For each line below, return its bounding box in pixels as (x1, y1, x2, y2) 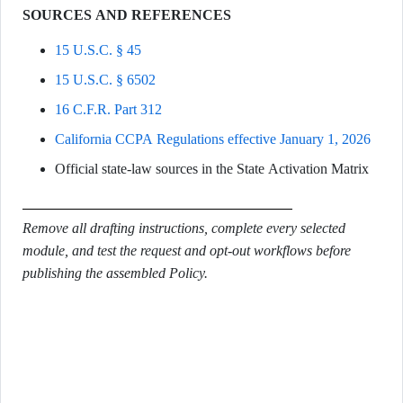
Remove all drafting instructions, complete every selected (22, 220, 345, 236)
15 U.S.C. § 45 (55, 42, 141, 58)
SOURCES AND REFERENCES (22, 7, 231, 22)
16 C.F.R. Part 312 (55, 102, 162, 117)
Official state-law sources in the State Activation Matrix (55, 161, 369, 176)
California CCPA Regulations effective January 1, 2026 (55, 131, 371, 147)
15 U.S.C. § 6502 (55, 72, 156, 87)
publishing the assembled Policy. (22, 265, 208, 281)
